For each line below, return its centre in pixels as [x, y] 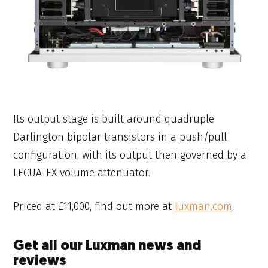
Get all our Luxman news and [108, 247]
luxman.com [204, 207]
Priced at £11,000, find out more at [94, 207]
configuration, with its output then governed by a [130, 155]
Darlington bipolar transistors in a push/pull [120, 137]
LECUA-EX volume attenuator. [82, 173]
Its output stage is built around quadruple [114, 119]
